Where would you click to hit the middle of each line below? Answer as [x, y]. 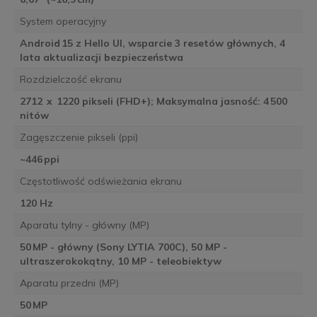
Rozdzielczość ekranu [70, 80]
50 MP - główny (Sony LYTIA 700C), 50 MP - [123, 247]
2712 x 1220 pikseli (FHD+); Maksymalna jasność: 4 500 [153, 102]
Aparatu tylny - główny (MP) [84, 225]
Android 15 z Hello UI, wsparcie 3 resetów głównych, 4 [152, 44]
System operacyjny [63, 22]
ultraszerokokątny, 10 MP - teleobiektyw [120, 261]
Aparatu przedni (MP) [69, 283]
